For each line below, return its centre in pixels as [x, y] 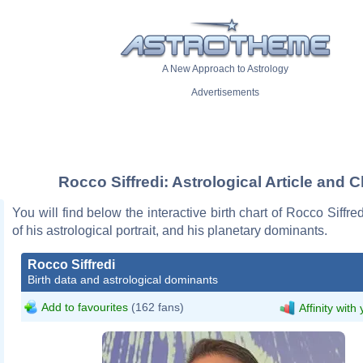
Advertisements [225, 93]
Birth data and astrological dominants [123, 279]
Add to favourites [85, 307]
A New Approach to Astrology [225, 69]
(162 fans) [156, 307]
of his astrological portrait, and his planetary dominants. [170, 230]
